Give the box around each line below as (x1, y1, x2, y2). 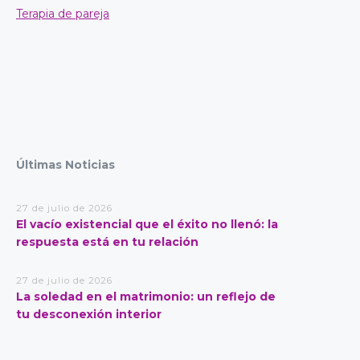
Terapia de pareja (16, 6, 109, 21)
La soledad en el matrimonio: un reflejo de (16, 289, 276, 304)
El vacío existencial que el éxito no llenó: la (16, 217, 278, 231)
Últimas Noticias (16, 157, 115, 172)
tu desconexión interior (16, 307, 162, 321)
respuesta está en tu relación (16, 235, 198, 249)
